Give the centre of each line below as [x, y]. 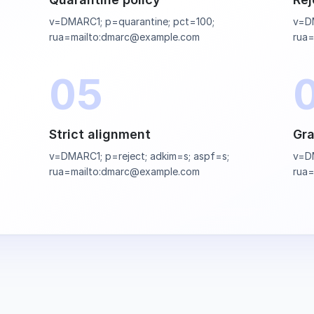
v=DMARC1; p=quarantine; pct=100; [131, 21]
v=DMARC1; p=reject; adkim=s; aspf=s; [139, 156]
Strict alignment [100, 134]
